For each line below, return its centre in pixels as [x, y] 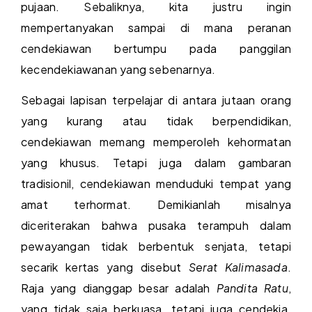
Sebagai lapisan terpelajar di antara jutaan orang [156, 100]
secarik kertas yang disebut [105, 267]
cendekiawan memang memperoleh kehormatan [156, 142]
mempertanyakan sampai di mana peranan [156, 28]
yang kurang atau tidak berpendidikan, [156, 121]
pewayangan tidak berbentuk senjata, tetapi [156, 247]
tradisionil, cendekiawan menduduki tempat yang [156, 184]
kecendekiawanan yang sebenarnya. [118, 69]
